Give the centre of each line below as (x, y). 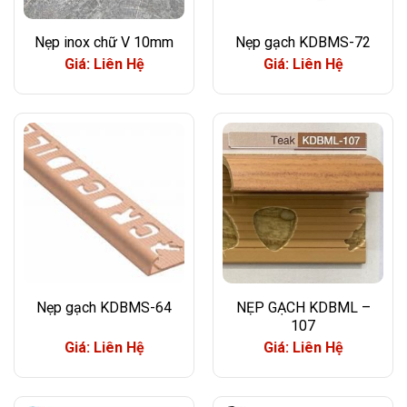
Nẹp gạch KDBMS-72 (303, 43)
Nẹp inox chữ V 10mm (104, 43)
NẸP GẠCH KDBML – (303, 308)
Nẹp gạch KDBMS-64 (104, 308)
